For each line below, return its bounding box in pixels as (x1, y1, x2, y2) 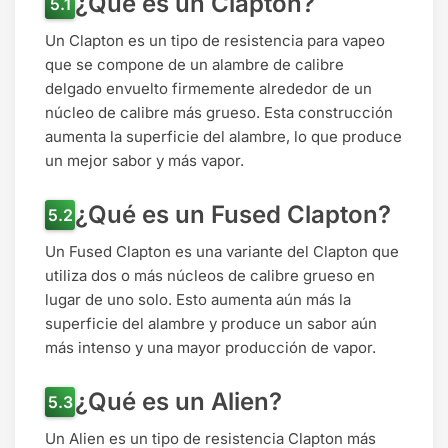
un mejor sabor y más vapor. (45, 151, 244, 171)
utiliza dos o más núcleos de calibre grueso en (45, 266, 375, 286)
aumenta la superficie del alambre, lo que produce (45, 127, 402, 147)
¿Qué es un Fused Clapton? (75, 200, 391, 230)
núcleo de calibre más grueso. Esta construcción (45, 103, 393, 123)
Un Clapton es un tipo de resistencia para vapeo (45, 31, 385, 51)
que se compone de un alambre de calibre (45, 55, 344, 75)
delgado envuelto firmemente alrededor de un (45, 79, 372, 99)
